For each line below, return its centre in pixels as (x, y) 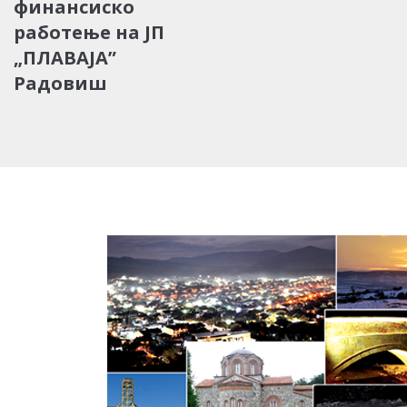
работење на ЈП (89, 32)
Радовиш (60, 83)
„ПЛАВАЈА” (65, 57)
